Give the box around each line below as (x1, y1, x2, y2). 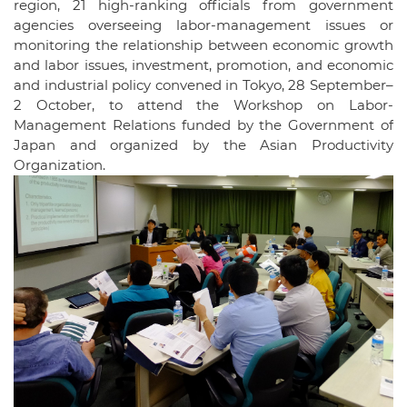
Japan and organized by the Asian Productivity (14, 136, 393, 154)
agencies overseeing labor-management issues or (14, 16, 393, 35)
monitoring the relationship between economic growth (14, 36, 393, 55)
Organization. (14, 156, 105, 174)
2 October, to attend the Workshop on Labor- (14, 96, 393, 114)
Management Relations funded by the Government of (14, 116, 393, 134)
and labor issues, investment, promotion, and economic (14, 56, 393, 74)
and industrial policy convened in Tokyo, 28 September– (14, 76, 393, 94)
